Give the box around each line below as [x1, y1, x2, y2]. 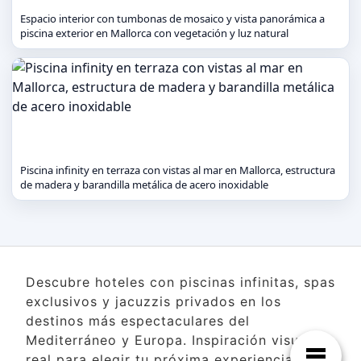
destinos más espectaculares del [26, 313, 250, 329]
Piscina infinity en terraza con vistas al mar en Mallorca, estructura [20, 163, 335, 177]
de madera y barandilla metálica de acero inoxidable [20, 177, 268, 192]
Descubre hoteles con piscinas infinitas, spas [26, 274, 335, 290]
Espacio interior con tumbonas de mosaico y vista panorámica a [20, 11, 325, 26]
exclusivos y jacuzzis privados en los [26, 293, 281, 309]
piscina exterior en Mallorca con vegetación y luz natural [20, 26, 288, 40]
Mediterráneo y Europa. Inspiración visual [26, 332, 311, 348]
